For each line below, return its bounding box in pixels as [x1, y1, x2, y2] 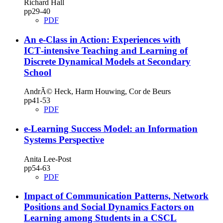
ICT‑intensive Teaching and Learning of [24, 45, 188, 56]
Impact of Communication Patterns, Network [24, 191, 209, 202]
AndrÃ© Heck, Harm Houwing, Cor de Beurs [24, 87, 171, 96]
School [24, 67, 51, 78]
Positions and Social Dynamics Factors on [24, 202, 194, 213]
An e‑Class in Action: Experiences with [24, 34, 181, 45]
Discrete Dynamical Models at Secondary [24, 56, 191, 67]
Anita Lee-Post [24, 154, 71, 163]
